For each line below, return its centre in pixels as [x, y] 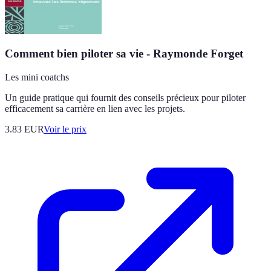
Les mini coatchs [37, 77]
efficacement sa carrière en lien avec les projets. [95, 109]
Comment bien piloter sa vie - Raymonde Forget [124, 54]
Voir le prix [65, 129]
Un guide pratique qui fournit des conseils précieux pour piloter [125, 98]
